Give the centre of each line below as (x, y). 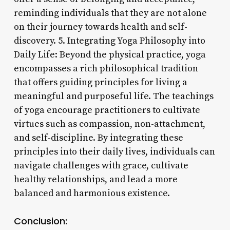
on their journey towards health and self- (100, 27)
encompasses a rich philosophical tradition (106, 68)
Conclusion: (40, 221)
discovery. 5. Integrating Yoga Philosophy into (109, 41)
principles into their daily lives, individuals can (114, 151)
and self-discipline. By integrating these (98, 138)
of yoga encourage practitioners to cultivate (107, 110)
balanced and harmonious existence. (92, 193)
